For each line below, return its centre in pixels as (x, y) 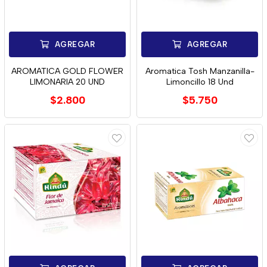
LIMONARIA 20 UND (67, 82)
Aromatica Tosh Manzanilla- (200, 71)
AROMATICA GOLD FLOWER (67, 71)
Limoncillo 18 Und (200, 82)
